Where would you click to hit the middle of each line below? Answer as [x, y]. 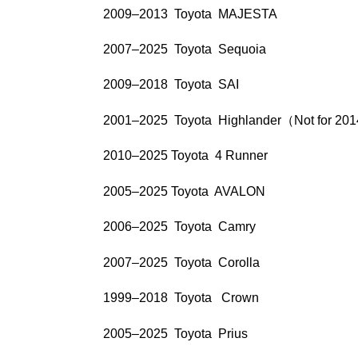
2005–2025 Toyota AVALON [184, 191]
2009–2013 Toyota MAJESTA [190, 14]
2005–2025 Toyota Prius [175, 333]
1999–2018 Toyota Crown [181, 298]
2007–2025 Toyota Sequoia [184, 50]
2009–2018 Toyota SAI [171, 85]
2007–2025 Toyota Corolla [181, 262]
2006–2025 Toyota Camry [179, 227]
